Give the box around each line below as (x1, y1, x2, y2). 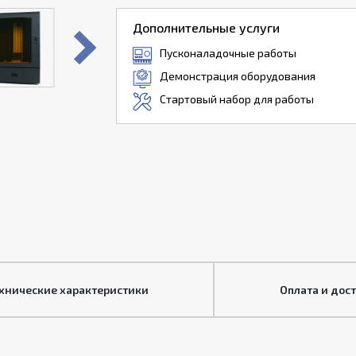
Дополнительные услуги (132, 20, 280, 35)
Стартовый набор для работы (159, 92, 314, 106)
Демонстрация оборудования (159, 69, 315, 83)
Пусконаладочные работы (159, 46, 296, 60)
